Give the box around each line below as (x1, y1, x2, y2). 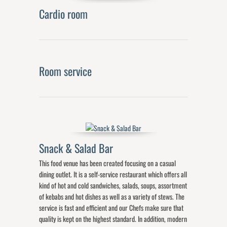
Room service (39, 62, 95, 79)
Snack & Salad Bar (39, 139, 116, 156)
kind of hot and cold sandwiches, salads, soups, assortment (39, 179, 187, 191)
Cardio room (39, 5, 91, 22)
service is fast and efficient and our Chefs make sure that (39, 202, 184, 213)
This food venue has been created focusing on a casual (39, 157, 176, 168)
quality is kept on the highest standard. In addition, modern (39, 213, 187, 224)
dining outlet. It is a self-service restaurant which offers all (39, 168, 187, 179)
